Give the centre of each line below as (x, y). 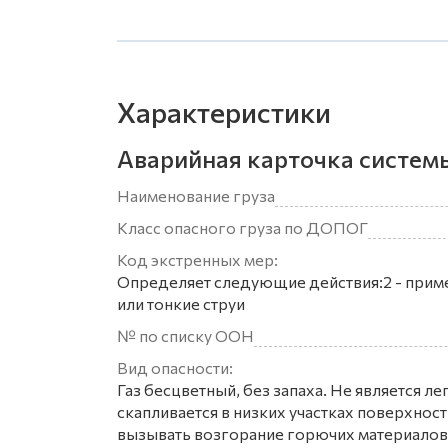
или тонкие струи (181, 303)
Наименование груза (196, 195)
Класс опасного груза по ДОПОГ (242, 227)
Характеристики (224, 112)
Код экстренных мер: (197, 259)
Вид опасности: (175, 367)
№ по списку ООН (185, 335)
